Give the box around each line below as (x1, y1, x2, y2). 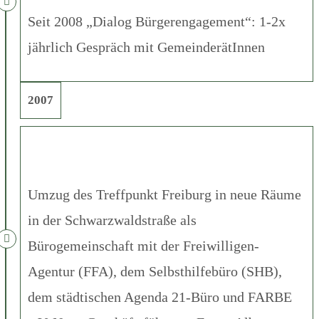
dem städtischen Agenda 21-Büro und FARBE (28, 288, 292, 305)
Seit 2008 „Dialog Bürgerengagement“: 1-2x (28, 13, 286, 29)
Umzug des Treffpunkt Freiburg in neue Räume (28, 186, 301, 202)
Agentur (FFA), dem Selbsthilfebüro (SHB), (28, 263, 282, 279)
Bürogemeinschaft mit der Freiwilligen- (28, 237, 259, 253)
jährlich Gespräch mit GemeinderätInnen (28, 38, 265, 55)
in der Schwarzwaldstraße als (28, 211, 197, 228)
